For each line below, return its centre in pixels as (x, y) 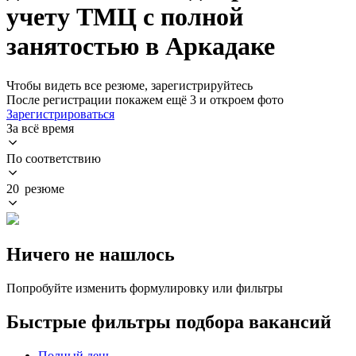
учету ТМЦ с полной (125, 17)
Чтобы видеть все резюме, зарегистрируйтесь (130, 85)
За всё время (40, 128)
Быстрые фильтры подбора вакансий (169, 321)
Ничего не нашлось (91, 254)
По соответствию (54, 158)
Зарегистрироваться (60, 114)
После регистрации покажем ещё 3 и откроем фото (145, 99)
